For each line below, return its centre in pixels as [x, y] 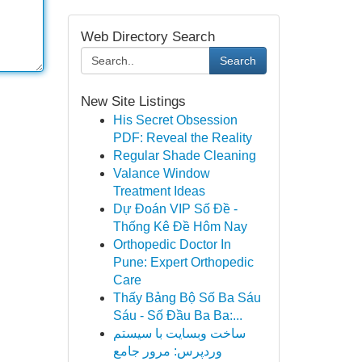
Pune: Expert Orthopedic [183, 262]
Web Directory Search [147, 37]
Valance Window [161, 173]
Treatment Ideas [159, 191]
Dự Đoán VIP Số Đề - [175, 209]
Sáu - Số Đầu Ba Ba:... [177, 316]
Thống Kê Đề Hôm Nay [180, 227]
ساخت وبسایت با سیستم [179, 333]
